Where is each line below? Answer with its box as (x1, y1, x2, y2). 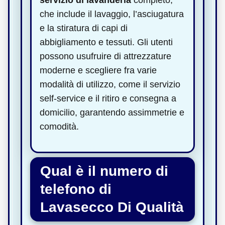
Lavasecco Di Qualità (40, 199, 184, 215)
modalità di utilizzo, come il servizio (40, 79, 180, 89)
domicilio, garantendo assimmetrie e (40, 107, 184, 118)
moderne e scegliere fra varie (40, 65, 157, 75)
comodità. (40, 121, 79, 132)
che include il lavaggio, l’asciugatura (40, 9, 184, 19)
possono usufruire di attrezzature (40, 51, 171, 61)
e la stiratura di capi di (40, 23, 128, 33)
